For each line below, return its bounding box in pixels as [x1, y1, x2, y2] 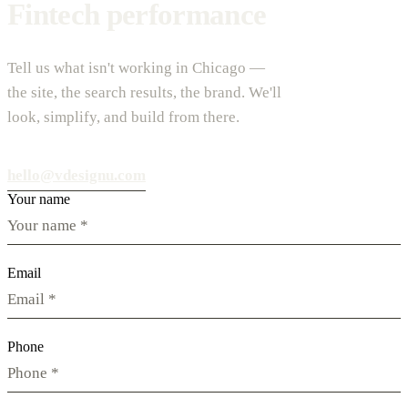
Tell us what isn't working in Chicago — [7, 58, 265, 76]
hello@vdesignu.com [7, 166, 146, 184]
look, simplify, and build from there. [7, 107, 240, 126]
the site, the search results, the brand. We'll [7, 83, 281, 101]
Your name [7, 190, 70, 207]
